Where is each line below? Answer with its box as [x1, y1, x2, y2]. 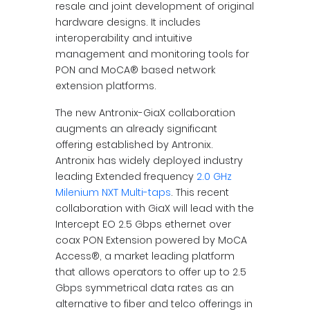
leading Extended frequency [55, 170, 197, 183]
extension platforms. [55, 79, 156, 93]
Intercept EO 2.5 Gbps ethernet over [55, 217, 231, 231]
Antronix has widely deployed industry [55, 154, 243, 167]
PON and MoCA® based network [55, 63, 215, 77]
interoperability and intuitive [55, 31, 192, 45]
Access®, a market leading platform [55, 249, 235, 263]
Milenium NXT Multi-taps [55, 185, 171, 199]
